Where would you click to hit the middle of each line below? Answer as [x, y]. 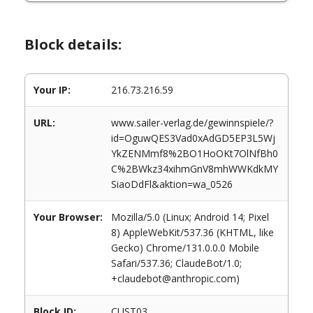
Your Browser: [68, 217]
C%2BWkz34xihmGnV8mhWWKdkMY [195, 169]
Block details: [73, 44]
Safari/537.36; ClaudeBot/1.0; [176, 263]
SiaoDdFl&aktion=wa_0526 [172, 184]
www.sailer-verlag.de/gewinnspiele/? [192, 123]
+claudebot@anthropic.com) [175, 278]
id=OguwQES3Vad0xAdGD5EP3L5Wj [193, 138]
